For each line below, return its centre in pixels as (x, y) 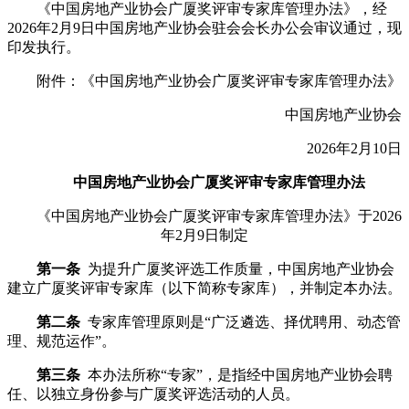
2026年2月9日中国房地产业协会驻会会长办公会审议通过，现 (204, 28)
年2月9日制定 (204, 235)
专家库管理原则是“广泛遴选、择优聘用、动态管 (241, 322)
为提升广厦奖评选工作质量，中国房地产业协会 (237, 269)
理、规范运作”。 (62, 341)
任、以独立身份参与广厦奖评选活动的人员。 (153, 394)
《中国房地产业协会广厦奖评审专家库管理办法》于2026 (204, 216)
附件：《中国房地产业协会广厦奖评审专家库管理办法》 (204, 81)
